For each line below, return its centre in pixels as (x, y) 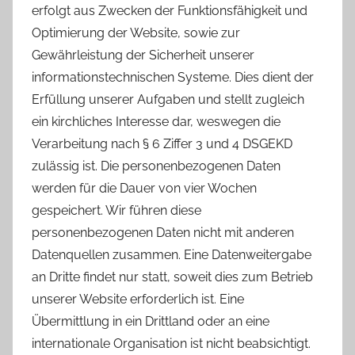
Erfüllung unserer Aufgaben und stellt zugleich (168, 100)
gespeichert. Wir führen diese (116, 211)
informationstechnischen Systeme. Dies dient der (173, 78)
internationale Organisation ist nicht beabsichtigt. (171, 344)
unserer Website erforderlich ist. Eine (138, 300)
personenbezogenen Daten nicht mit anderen (163, 233)
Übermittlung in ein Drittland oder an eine (151, 322)
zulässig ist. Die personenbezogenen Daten (156, 166)
